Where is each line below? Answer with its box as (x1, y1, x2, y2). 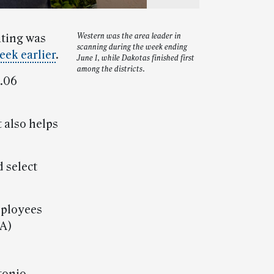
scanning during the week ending (77, 43, 187, 52)
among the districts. (77, 65, 145, 74)
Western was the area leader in (77, 32, 181, 41)
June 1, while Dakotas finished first (77, 54, 194, 63)
